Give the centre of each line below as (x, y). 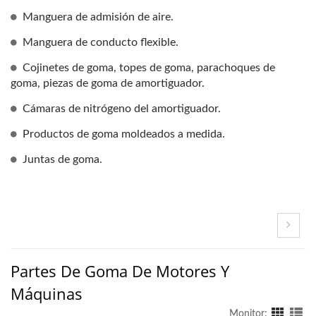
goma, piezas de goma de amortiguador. (108, 83)
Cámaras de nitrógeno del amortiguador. (122, 108)
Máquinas (47, 293)
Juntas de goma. (62, 159)
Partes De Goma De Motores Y (120, 271)
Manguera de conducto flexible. (101, 42)
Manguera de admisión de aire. (98, 17)
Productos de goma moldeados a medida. (124, 134)
